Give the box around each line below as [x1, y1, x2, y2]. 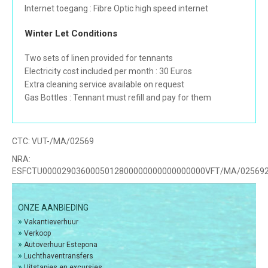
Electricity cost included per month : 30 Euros [25, 66, 192, 77]
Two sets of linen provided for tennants [25, 53, 173, 63]
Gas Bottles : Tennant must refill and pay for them [25, 93, 211, 103]
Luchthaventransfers [24, 252, 93, 261]
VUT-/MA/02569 [32, 136, 94, 147]
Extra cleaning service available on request [25, 80, 184, 90]
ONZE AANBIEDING [18, 203, 89, 213]
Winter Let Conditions [25, 28, 117, 39]
